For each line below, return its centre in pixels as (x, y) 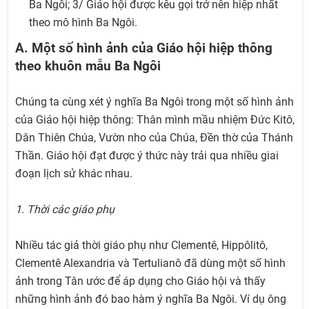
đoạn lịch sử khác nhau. (74, 174)
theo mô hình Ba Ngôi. (83, 22)
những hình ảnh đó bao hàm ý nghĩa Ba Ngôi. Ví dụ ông (151, 299)
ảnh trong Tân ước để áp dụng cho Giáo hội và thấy (140, 281)
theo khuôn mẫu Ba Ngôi (88, 66)
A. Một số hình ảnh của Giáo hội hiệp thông (144, 48)
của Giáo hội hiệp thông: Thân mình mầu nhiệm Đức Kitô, (155, 120)
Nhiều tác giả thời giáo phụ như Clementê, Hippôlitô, (141, 246)
